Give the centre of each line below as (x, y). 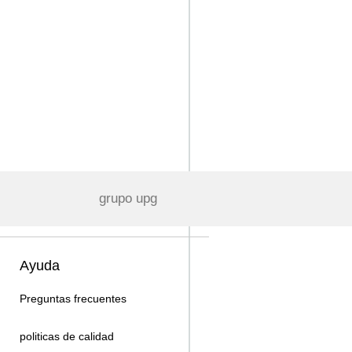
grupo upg (128, 198)
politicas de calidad (67, 336)
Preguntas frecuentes (73, 299)
